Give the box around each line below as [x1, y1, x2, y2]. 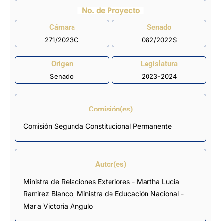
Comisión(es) [88, 104, 133, 113]
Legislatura [141, 59, 178, 69]
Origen [51, 59, 73, 69]
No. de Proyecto [81, 5, 140, 15]
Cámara [49, 23, 75, 32]
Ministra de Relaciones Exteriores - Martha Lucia [23, 177, 30, 185]
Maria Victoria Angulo [23, 201, 93, 210]
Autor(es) [95, 159, 126, 169]
